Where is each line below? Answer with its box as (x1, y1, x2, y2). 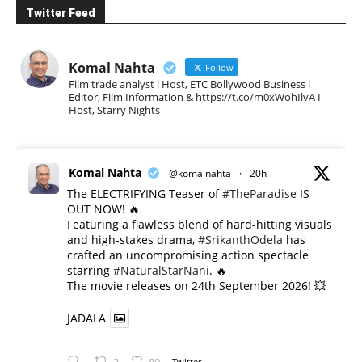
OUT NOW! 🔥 (67, 201, 140, 217)
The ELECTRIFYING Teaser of (67, 186, 222, 202)
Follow (203, 61, 234, 74)
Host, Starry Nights (69, 103, 160, 118)
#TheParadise (222, 186, 297, 202)
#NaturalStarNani (113, 263, 209, 279)
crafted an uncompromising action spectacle (67, 247, 309, 263)
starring (67, 263, 113, 279)
